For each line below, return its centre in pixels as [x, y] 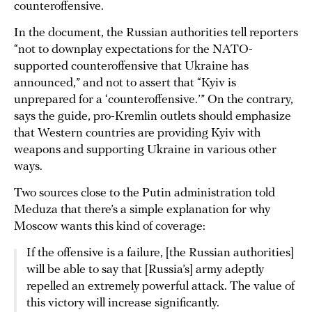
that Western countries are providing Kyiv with [137, 134]
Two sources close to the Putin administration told [145, 194]
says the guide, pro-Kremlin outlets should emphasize [153, 117]
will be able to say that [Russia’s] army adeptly [145, 270]
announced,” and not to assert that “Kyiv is [125, 84]
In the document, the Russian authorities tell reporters [156, 33]
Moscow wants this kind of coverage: [110, 227]
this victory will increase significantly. [123, 304]
